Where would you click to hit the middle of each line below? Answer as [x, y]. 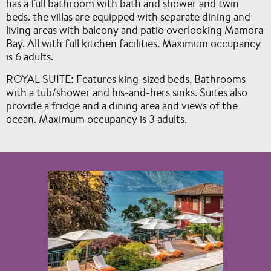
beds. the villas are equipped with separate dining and [128, 16]
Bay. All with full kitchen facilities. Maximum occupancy [133, 43]
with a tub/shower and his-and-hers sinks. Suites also [127, 92]
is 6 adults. [30, 56]
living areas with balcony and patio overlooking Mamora [135, 30]
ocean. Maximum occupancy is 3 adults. [96, 119]
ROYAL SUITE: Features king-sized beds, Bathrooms [126, 79]
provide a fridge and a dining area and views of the [122, 105]
